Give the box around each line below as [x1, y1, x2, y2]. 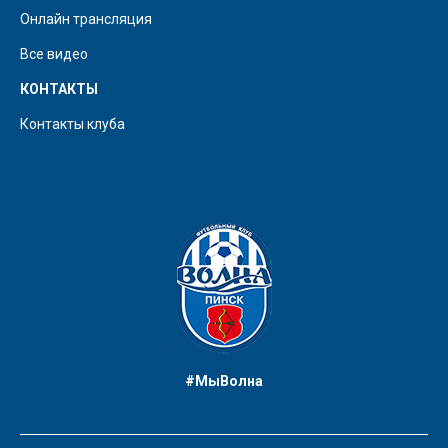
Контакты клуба [20, 115, 125, 132]
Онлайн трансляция [20, 10, 152, 27]
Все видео [20, 45, 88, 62]
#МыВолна [185, 372, 263, 389]
